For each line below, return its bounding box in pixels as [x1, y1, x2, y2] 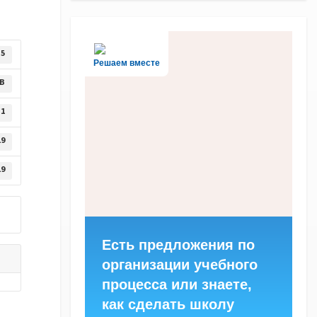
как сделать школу [102, 296, 234, 312]
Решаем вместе [93, 58, 160, 69]
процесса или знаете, [102, 276, 252, 292]
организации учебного [102, 256, 258, 272]
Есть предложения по [102, 236, 255, 253]
